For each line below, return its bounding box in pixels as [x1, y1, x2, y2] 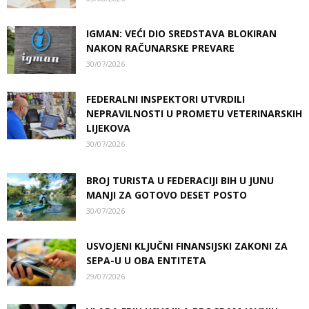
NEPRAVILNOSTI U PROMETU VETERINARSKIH [86, 107, 302, 120]
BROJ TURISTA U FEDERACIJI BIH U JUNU [86, 174, 274, 187]
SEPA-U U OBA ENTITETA [86, 254, 206, 267]
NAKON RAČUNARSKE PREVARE [86, 41, 235, 54]
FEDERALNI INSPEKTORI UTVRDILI [86, 92, 245, 106]
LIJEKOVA [86, 121, 130, 134]
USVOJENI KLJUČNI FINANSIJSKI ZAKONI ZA [86, 239, 288, 252]
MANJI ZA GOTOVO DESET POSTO [86, 188, 247, 201]
